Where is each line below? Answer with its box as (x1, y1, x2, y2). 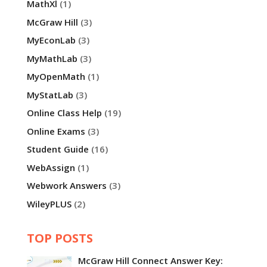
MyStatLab (26, 88, 73, 101)
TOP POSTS (26, 229, 93, 246)
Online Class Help (26, 107, 102, 119)
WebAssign (26, 161, 75, 173)
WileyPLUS (26, 197, 72, 210)
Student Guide (26, 143, 89, 156)
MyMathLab (26, 52, 77, 64)
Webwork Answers (26, 179, 107, 192)
